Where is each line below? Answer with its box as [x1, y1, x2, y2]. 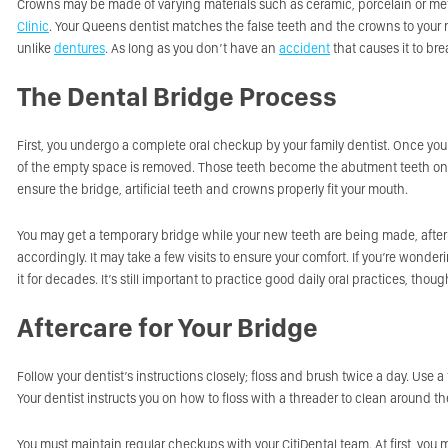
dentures [54, 40, 105, 56]
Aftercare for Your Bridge [17, 311, 318, 344]
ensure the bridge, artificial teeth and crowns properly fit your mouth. [17, 181, 408, 197]
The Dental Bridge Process [17, 80, 337, 113]
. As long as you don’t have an [105, 40, 279, 56]
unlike [17, 40, 54, 56]
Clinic [17, 18, 49, 34]
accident [279, 40, 330, 56]
